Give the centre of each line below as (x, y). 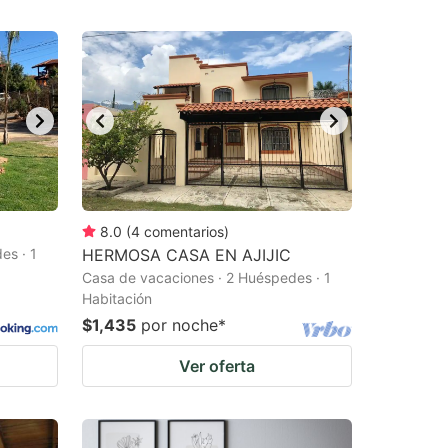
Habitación (117, 298)
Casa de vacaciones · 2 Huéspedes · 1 (206, 277)
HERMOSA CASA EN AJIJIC (186, 255)
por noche (179, 325)
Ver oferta (217, 366)
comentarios (184, 231)
